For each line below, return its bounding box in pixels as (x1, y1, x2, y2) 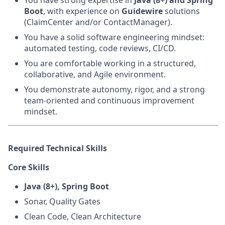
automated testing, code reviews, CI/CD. (24, 43, 176, 54)
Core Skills (8, 162, 49, 173)
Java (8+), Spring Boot (24, 181, 109, 192)
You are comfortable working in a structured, (24, 58, 196, 69)
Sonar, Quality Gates (24, 196, 100, 207)
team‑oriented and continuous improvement (24, 95, 194, 106)
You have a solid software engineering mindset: (24, 32, 204, 43)
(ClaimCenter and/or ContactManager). (24, 17, 172, 28)
